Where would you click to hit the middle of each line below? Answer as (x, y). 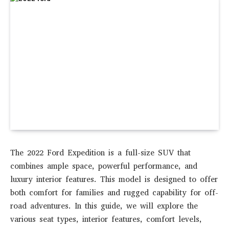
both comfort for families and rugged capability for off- (114, 192)
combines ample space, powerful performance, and (104, 166)
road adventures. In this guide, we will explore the (104, 206)
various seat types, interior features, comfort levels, (106, 219)
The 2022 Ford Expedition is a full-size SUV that (100, 153)
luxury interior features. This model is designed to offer (114, 179)
